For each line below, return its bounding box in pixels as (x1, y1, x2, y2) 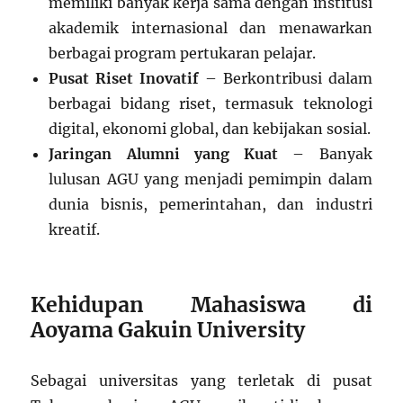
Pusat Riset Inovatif (49, 69, 200, 88)
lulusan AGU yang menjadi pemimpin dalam (49, 170, 372, 189)
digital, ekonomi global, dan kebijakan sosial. (49, 120, 372, 139)
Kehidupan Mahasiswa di (31, 291, 372, 318)
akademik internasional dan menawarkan (49, 19, 372, 38)
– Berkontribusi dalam (199, 69, 372, 88)
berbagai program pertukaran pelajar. (49, 44, 317, 63)
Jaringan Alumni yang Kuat (49, 145, 279, 164)
